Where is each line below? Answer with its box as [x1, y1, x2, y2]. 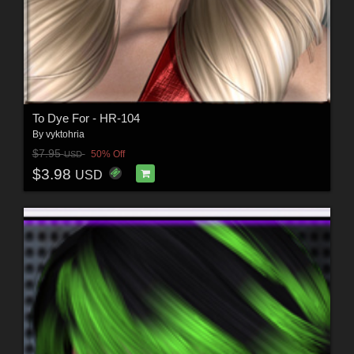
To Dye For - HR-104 [32, 111, 140, 126]
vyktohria [45, 129, 85, 141]
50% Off [90, 148, 125, 160]
